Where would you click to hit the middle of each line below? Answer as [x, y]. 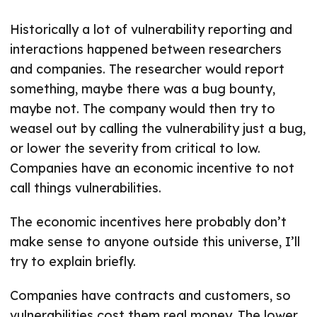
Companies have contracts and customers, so [150, 296]
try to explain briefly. [73, 262]
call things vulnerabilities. [86, 188]
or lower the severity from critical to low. [135, 149]
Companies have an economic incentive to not [152, 168]
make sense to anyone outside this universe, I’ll [155, 242]
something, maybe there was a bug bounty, [143, 89]
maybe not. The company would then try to [143, 109]
